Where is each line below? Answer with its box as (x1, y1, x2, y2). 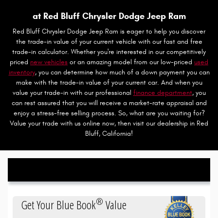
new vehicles (30, 58, 68, 66)
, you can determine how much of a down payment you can (35, 68, 210, 76)
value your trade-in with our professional (12, 89, 133, 97)
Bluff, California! (85, 129, 133, 138)
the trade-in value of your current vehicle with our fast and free (16, 37, 202, 46)
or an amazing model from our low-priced (68, 58, 194, 66)
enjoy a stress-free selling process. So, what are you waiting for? (13, 109, 205, 117)
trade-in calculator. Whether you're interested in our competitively (12, 48, 206, 56)
